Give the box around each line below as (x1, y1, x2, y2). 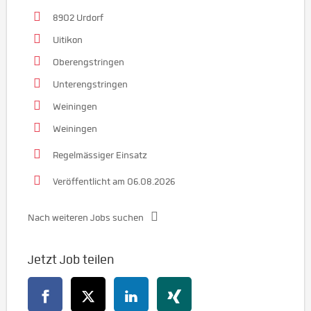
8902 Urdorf (53, 12, 103, 24)
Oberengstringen (53, 56, 124, 69)
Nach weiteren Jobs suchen (28, 212, 144, 224)
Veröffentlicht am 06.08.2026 (53, 176, 175, 188)
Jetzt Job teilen (28, 252, 114, 268)
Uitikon (53, 34, 83, 47)
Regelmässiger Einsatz (53, 149, 147, 162)
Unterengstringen (53, 78, 128, 91)
